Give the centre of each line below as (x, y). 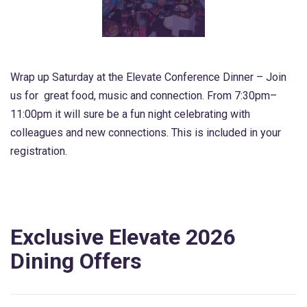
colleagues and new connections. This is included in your (146, 133)
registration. (39, 151)
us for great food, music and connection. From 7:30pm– (144, 96)
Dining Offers (76, 261)
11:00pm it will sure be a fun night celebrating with (130, 114)
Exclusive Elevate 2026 (123, 237)
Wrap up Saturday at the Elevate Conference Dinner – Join (148, 77)
